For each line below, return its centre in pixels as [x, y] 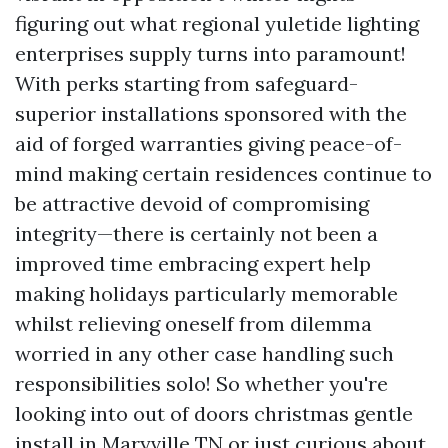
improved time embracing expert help [193, 263]
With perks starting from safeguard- [186, 83]
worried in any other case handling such [204, 353]
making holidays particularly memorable [206, 293]
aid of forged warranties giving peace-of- [208, 143]
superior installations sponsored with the [211, 113]
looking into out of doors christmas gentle [214, 413]
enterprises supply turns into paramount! [210, 53]
